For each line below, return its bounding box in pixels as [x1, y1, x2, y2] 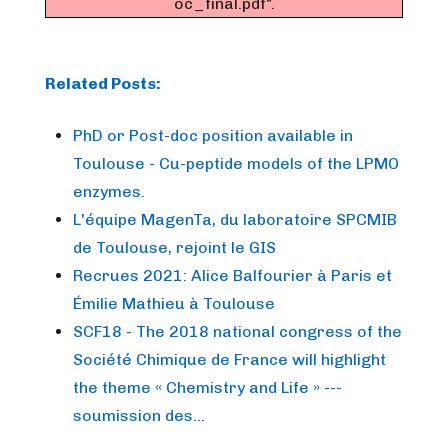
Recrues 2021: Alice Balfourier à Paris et [73, 266, 392, 285]
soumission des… [73, 406, 205, 425]
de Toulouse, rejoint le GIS [73, 238, 276, 257]
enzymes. [73, 182, 145, 201]
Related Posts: [45, 74, 161, 93]
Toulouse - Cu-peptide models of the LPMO [73, 154, 399, 173]
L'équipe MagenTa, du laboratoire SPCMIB [73, 210, 397, 229]
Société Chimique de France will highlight [73, 350, 386, 369]
